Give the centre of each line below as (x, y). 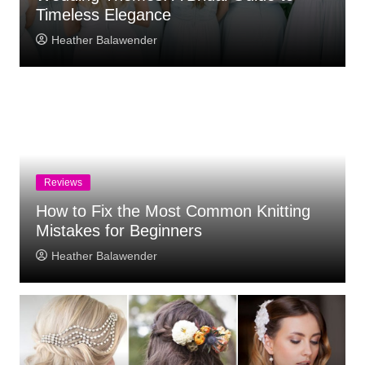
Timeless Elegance (103, 15)
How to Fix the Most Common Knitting (173, 211)
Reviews (63, 182)
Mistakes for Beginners (119, 231)
